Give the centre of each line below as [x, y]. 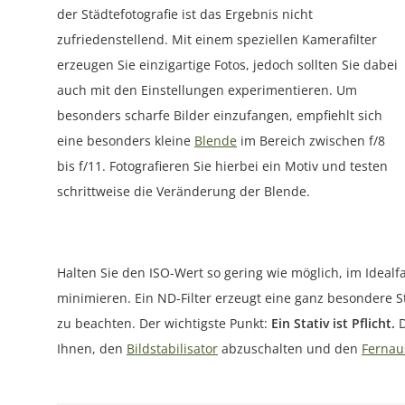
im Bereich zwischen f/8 [311, 141]
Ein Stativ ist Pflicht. [333, 324]
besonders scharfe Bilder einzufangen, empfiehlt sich [220, 116]
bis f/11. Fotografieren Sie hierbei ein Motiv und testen [222, 166]
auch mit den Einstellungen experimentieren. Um [207, 90]
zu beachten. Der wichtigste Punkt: [164, 324]
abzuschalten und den [290, 349]
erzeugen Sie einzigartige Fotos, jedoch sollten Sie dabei [227, 65]
